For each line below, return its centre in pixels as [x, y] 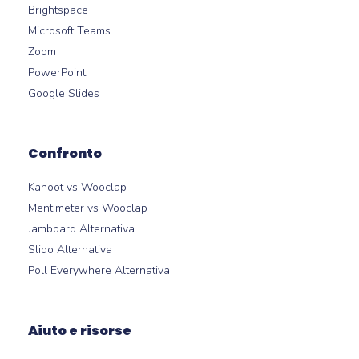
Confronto [65, 153]
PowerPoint [57, 72]
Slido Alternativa [71, 249]
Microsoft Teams [70, 30]
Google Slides [64, 93]
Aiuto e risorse [80, 330]
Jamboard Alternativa [82, 228]
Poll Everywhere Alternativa [99, 270]
